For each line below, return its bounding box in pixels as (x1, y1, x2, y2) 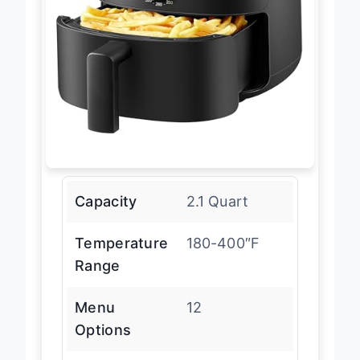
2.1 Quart (186, 207, 249, 224)
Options (75, 335, 132, 353)
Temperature (75, 248, 169, 266)
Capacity (75, 207, 137, 224)
